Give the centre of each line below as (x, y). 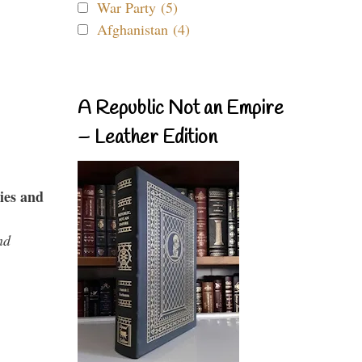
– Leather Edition (147, 138)
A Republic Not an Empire (181, 109)
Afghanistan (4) (143, 29)
